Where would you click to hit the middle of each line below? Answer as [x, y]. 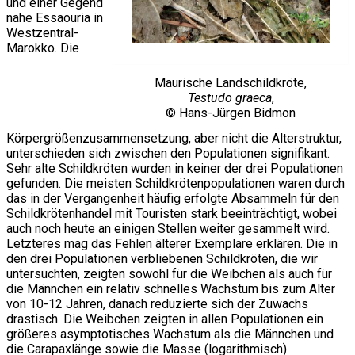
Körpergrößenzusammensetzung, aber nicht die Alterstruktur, [174, 138]
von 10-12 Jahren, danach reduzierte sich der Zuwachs [157, 303]
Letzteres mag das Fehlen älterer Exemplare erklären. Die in [172, 243]
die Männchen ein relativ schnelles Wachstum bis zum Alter [171, 288]
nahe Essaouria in [55, 18]
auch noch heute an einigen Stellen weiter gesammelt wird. [168, 228]
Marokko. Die [43, 48]
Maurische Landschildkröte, [231, 83]
